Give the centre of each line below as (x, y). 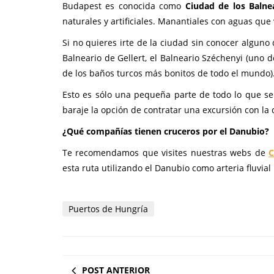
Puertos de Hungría (108, 209)
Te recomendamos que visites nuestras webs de (166, 153)
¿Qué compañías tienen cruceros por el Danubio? (166, 131)
